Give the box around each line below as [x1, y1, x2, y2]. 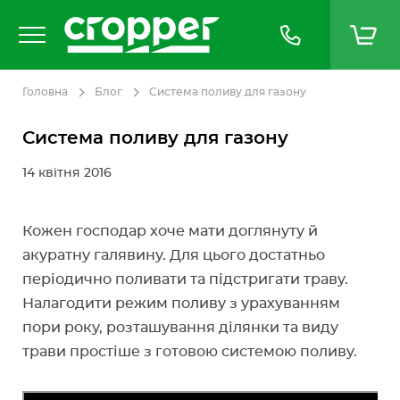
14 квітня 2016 [22, 167, 112, 179]
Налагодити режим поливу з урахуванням [22, 296, 340, 311]
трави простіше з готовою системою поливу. [22, 345, 357, 359]
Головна [22, 87, 68, 97]
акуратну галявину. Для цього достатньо [22, 248, 325, 262]
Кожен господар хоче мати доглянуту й [22, 224, 318, 238]
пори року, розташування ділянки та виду [22, 321, 338, 335]
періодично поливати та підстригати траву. [22, 272, 348, 287]
